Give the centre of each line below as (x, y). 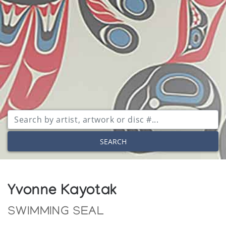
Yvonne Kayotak (62, 192)
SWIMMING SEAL (56, 212)
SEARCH (113, 141)
